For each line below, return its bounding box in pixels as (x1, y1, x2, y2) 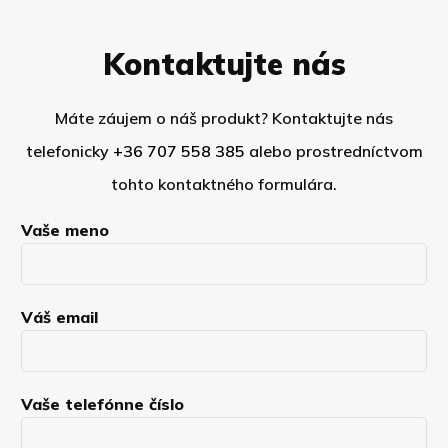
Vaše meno (21, 219, 110, 240)
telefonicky (25, 140, 113, 161)
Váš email (21, 306, 99, 327)
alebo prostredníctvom (244, 140, 423, 161)
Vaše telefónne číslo (21, 393, 185, 414)
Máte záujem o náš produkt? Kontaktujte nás (55, 107, 393, 128)
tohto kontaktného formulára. (111, 173, 337, 194)
